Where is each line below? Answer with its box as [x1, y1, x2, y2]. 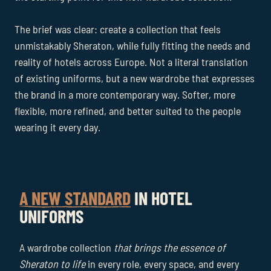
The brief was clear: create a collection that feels [15, 22, 221, 36]
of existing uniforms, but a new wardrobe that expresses [15, 71, 255, 85]
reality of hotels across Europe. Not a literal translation [15, 55, 248, 68]
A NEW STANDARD [19, 187, 131, 209]
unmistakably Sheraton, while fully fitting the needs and [15, 39, 250, 52]
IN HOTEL [131, 187, 192, 209]
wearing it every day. [15, 120, 100, 134]
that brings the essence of [114, 241, 226, 254]
